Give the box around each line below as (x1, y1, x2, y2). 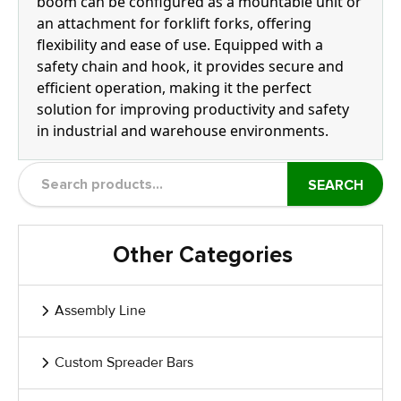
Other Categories (113, 242, 293, 269)
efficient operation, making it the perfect (37, 78, 311, 98)
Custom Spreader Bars (55, 354, 193, 371)
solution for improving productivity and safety (37, 99, 349, 119)
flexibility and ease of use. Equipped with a (37, 35, 323, 55)
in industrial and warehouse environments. (37, 121, 328, 141)
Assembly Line (55, 302, 146, 320)
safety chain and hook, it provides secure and (37, 56, 344, 76)
